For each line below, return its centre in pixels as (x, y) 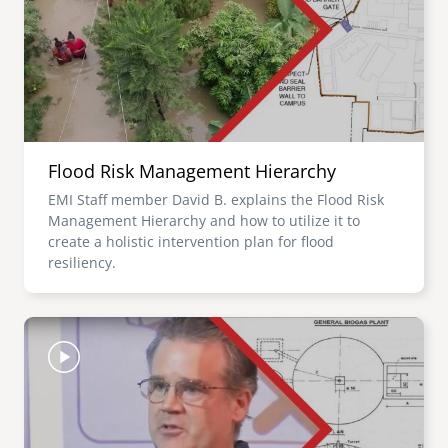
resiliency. (82, 262)
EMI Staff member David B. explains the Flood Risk (216, 199)
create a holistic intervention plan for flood (191, 241)
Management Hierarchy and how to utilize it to (204, 220)
